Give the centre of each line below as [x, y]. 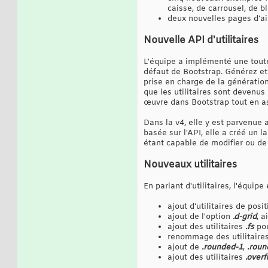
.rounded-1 [222, 247]
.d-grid [245, 217]
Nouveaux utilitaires [190, 165]
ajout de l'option [200, 217]
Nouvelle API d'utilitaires [201, 40]
